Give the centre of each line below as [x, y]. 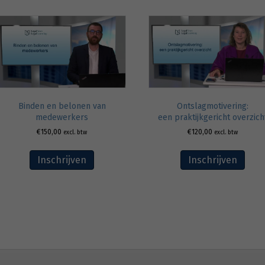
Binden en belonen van [62, 106]
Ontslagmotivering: [212, 106]
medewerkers [62, 118]
